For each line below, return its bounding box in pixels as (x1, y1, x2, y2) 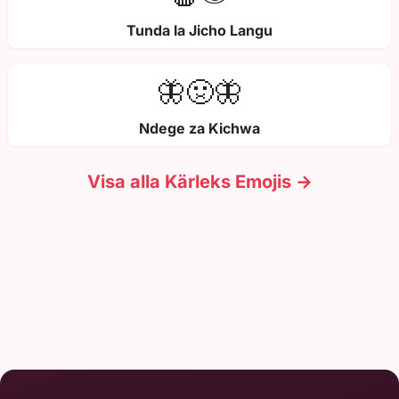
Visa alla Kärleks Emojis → (86, 171, 313, 193)
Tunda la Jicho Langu (126, 21, 273, 40)
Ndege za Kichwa (139, 119, 260, 138)
